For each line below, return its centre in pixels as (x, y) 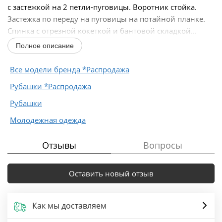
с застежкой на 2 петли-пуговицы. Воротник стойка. (102, 7)
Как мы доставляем (69, 205)
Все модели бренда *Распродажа (70, 69)
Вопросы (163, 145)
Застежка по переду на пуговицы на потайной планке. (106, 19)
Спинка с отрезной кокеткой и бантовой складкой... (102, 30)
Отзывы (59, 145)
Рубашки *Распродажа (51, 86)
